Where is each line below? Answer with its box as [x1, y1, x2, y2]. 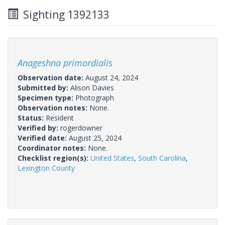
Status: [18, 113, 46, 123]
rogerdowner [60, 123, 102, 133]
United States [90, 153, 134, 163]
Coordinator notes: [18, 143, 88, 153]
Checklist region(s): [18, 153, 90, 163]
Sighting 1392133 [18, 7, 109, 22]
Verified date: [18, 133, 69, 143]
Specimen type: [18, 92, 75, 102]
